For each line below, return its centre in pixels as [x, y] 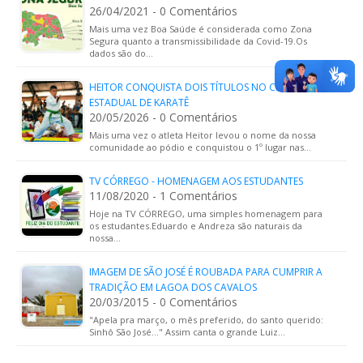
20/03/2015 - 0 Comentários [163, 302]
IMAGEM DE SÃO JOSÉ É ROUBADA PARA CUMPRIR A [206, 272]
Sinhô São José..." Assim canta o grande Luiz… [187, 332]
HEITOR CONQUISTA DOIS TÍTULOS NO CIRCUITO [201, 87]
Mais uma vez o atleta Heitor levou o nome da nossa [203, 135]
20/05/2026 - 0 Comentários [163, 117]
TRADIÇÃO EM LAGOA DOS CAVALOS [173, 287]
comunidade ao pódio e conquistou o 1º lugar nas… [200, 147]
